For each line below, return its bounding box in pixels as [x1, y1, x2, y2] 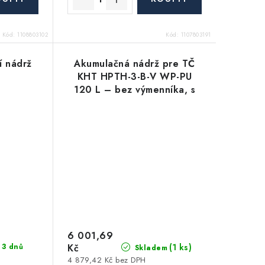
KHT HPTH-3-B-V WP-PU [77, 70, 192, 84]
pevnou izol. [106, 96, 164, 110]
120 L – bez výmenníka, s [74, 83, 196, 97]
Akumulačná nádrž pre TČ [74, 57, 195, 71]
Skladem [132, 243, 168, 254]
